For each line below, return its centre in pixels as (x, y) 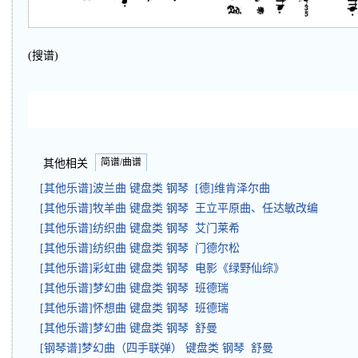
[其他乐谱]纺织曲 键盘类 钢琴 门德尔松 (140, 249)
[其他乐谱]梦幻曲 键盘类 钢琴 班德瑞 (134, 288)
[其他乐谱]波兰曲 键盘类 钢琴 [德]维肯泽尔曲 (155, 189)
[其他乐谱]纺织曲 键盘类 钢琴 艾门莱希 (140, 229)
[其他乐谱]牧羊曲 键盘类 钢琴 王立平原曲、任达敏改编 (179, 209)
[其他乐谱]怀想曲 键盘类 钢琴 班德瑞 (134, 308)
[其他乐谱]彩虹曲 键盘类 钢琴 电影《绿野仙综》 (162, 268)
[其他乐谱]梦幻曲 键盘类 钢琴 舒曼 (129, 328)
